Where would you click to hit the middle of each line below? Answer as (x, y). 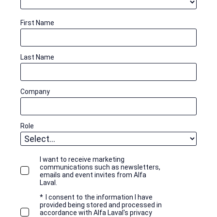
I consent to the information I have (99, 197)
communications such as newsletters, (100, 167)
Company (35, 91)
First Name (37, 23)
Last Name (37, 57)
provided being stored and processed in (101, 205)
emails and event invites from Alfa (93, 175)
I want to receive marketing (82, 159)
